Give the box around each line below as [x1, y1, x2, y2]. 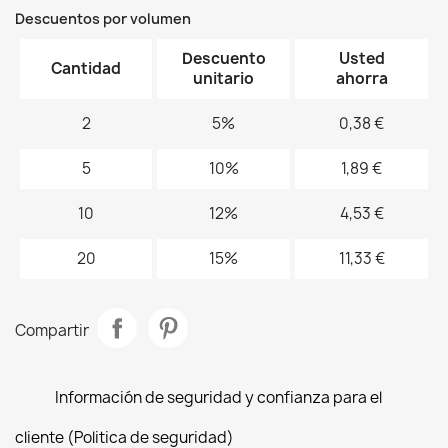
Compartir [15, 319, 89, 341]
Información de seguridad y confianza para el [55, 387, 382, 408]
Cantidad [51, 58, 121, 79]
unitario [193, 68, 254, 89]
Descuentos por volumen [15, 9, 191, 28]
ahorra [335, 68, 388, 89]
